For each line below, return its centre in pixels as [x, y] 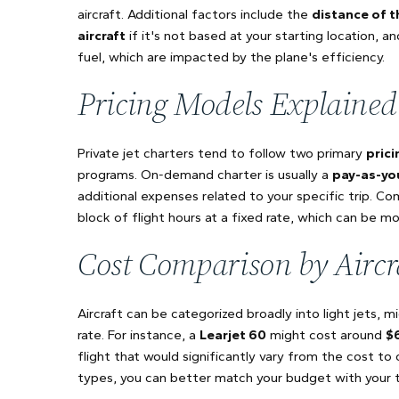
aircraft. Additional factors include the [195, 14]
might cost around [326, 335]
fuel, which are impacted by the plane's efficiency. [231, 57]
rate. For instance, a [138, 335]
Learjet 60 [233, 335]
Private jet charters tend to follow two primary [222, 153]
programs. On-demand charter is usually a [205, 175]
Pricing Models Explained [237, 104]
